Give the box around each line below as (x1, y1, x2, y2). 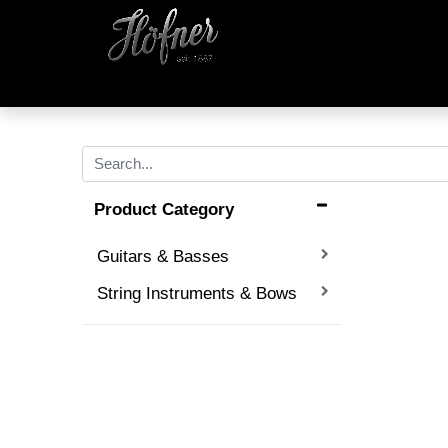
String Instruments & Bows (97, 282, 298, 303)
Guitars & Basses (97, 245, 230, 266)
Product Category (94, 198, 235, 219)
